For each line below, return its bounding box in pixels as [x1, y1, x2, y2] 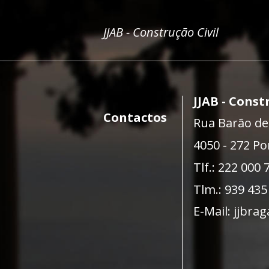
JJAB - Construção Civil [103, 23, 219, 40]
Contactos [103, 109, 167, 125]
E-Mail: [193, 203, 234, 220]
